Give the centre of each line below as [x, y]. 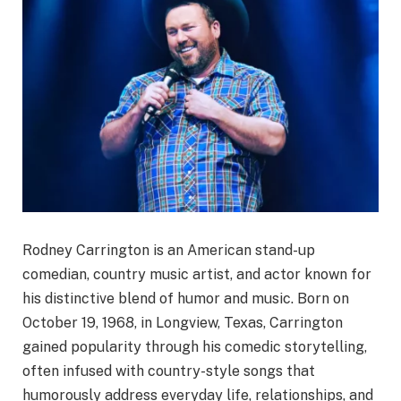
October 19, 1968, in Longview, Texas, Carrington [183, 323]
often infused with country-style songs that [169, 371]
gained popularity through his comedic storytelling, [195, 347]
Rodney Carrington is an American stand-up [169, 251]
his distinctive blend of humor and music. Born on [186, 299]
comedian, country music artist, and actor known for [197, 275]
